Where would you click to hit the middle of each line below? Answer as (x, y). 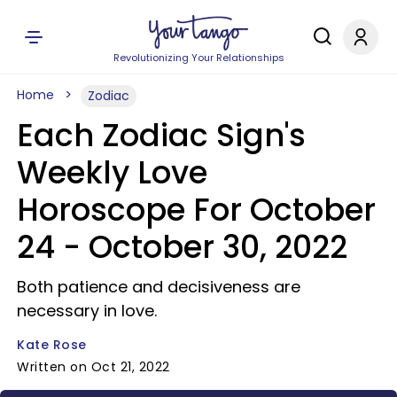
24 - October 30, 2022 (182, 247)
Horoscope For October (196, 210)
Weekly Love (112, 172)
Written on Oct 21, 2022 (93, 367)
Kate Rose (52, 345)
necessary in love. (87, 311)
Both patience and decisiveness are (159, 287)
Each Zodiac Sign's (161, 135)
